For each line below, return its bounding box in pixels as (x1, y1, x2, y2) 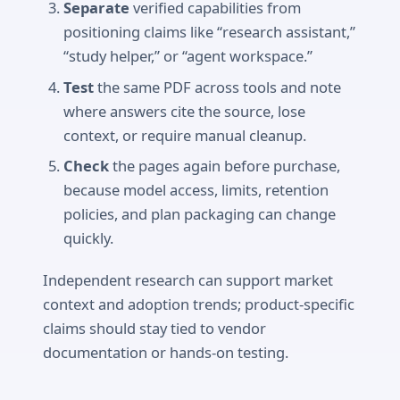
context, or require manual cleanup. (63, 124, 307, 146)
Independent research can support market (43, 269, 333, 290)
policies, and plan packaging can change (63, 204, 337, 225)
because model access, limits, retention (63, 179, 329, 201)
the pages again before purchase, (109, 155, 341, 177)
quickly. (63, 228, 114, 249)
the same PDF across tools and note (94, 76, 342, 97)
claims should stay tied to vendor (43, 317, 266, 338)
